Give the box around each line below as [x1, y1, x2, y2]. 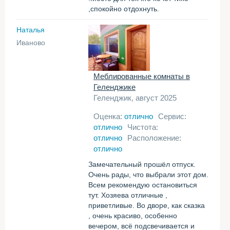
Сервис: [158, 112, 186, 121]
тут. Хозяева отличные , [88, 191, 167, 199]
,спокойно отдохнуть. [88, 5, 159, 13]
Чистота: [127, 123, 158, 131]
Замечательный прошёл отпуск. [88, 160, 196, 168]
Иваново [16, 39, 45, 47]
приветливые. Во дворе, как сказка [88, 201, 205, 209]
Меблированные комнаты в [93, 72, 190, 81]
